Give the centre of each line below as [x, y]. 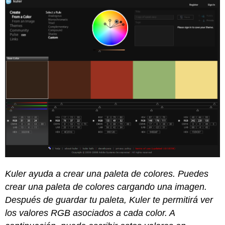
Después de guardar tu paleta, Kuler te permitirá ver [109, 200]
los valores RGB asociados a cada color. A [90, 213]
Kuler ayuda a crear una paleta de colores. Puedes [107, 174]
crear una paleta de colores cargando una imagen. [106, 187]
